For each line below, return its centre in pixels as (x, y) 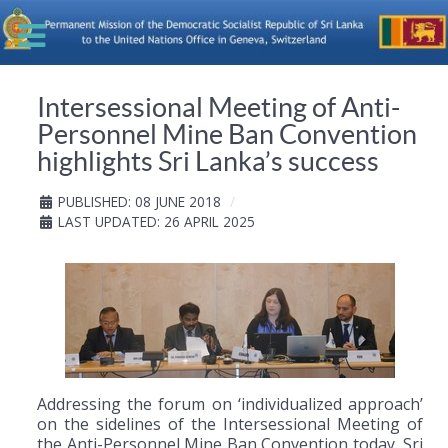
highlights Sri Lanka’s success (208, 160)
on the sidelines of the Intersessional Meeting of (230, 423)
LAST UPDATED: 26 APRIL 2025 (156, 221)
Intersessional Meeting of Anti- (218, 106)
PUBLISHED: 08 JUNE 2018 (139, 201)
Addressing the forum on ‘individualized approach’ (230, 403)
